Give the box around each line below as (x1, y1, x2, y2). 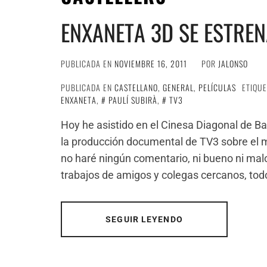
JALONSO (218, 57, 248, 70)
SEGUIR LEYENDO (105, 215, 183, 224)
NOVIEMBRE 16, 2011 (114, 57, 187, 70)
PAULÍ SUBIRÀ (108, 94, 157, 106)
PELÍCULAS (198, 81, 236, 94)
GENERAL (163, 81, 194, 94)
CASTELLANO (114, 81, 158, 94)
